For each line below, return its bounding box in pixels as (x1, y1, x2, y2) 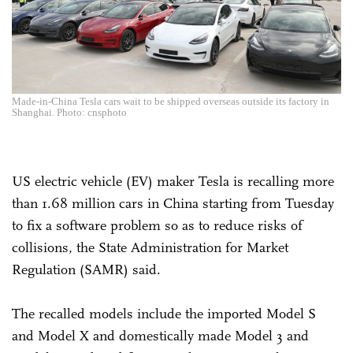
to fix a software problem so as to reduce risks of (12, 216, 303, 234)
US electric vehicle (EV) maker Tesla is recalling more (12, 172, 334, 190)
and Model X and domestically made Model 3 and (12, 326, 309, 344)
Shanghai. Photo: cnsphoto (12, 106, 127, 118)
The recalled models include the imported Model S (12, 304, 316, 322)
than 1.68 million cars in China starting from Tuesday (12, 194, 334, 212)
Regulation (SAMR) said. (12, 260, 161, 278)
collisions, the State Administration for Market (12, 238, 288, 256)
